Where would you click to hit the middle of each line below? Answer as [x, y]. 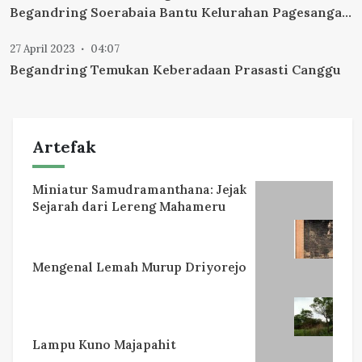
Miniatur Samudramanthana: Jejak [139, 190]
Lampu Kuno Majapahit [104, 345]
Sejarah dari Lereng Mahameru [129, 207]
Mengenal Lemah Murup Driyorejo [139, 267]
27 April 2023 [42, 49]
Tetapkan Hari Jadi [71, 32]
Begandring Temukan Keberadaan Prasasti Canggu [175, 70]
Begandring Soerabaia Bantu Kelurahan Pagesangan [180, 13]
